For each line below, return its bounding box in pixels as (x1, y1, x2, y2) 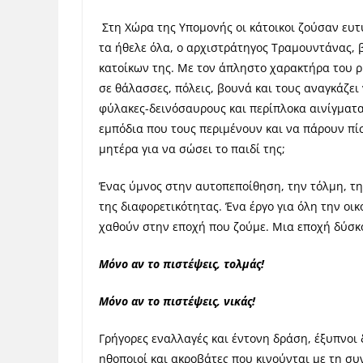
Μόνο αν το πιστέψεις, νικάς (99, 293, 252, 309)
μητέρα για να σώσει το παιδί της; (99, 141, 285, 156)
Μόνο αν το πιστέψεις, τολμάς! (99, 256, 264, 271)
